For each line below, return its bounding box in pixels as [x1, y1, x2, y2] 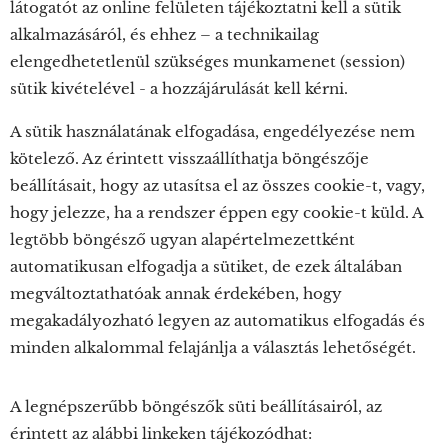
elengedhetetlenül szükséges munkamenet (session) [10, 52, 405, 71]
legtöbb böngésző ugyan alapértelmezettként [10, 230, 355, 249]
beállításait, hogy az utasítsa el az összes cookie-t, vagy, [10, 176, 425, 195]
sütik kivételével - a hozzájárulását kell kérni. [10, 79, 348, 98]
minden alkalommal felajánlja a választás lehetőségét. [10, 338, 416, 357]
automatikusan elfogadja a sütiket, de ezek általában [10, 257, 402, 276]
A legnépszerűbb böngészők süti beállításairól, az [10, 397, 382, 416]
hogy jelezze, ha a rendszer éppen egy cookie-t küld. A [10, 203, 423, 222]
